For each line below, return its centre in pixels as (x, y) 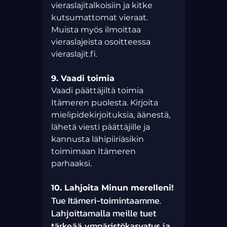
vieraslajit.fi (73, 54)
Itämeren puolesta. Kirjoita (105, 103)
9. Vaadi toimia (83, 79)
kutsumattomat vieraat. (100, 18)
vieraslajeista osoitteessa (102, 42)
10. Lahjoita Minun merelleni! (112, 188)
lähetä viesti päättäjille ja (101, 127)
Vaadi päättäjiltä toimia (98, 91)
